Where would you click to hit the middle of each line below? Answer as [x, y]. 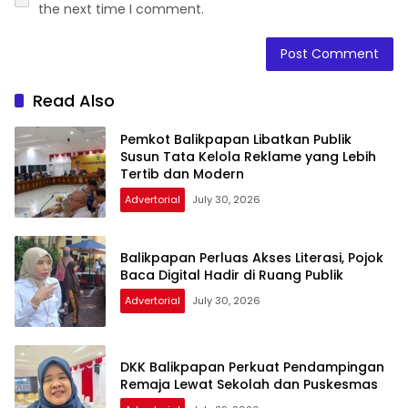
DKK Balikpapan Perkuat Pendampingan [252, 367]
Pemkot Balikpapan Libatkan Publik [236, 140]
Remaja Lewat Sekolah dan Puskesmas [249, 384]
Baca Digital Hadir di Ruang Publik [232, 275]
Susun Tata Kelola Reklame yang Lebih [248, 157]
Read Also [74, 100]
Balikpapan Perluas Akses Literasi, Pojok [252, 257]
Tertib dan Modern [182, 174]
